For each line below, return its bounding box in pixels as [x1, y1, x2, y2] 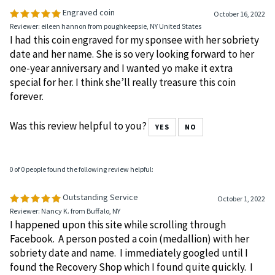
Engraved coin [61, 60, 115, 72]
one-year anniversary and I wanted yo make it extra [10, 115, 233, 129]
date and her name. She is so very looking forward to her [10, 101, 254, 115]
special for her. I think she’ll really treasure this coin [10, 129, 236, 143]
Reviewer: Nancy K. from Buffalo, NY [10, 260, 120, 269]
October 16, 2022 [214, 63, 265, 72]
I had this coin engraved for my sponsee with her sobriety [10, 87, 259, 101]
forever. [10, 143, 44, 157]
